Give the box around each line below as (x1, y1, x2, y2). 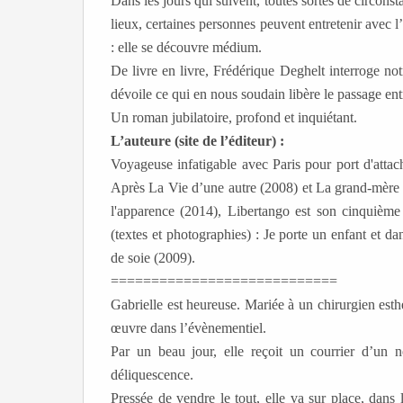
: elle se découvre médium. (111, 40, 262, 56)
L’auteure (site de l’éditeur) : (111, 133, 284, 149)
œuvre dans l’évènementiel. (111, 320, 266, 336)
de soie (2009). (111, 250, 195, 266)
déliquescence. (111, 367, 193, 383)
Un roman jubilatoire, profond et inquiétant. (111, 110, 357, 126)
